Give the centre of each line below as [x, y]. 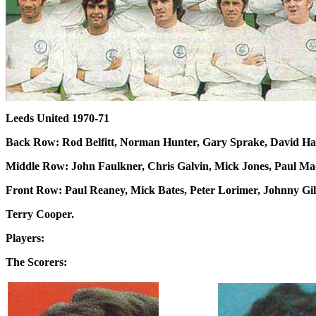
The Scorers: [36, 262]
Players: [25, 238]
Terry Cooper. [40, 214]
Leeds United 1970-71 [57, 118]
